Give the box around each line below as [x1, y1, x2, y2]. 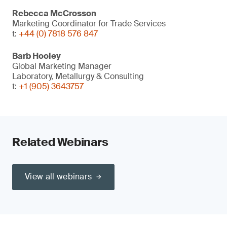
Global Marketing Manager [12, 61, 111, 71]
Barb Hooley [12, 51, 61, 61]
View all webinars [25, 171, 92, 182]
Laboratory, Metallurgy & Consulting [12, 71, 144, 82]
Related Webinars [12, 135, 108, 149]
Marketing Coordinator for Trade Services [12, 18, 166, 29]
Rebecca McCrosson [12, 8, 96, 19]
